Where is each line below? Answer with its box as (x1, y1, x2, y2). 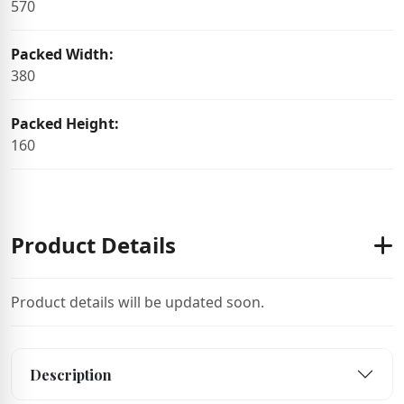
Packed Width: (11, 44, 114, 64)
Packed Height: (11, 114, 119, 133)
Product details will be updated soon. (11, 292, 264, 312)
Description (30, 364, 112, 384)
